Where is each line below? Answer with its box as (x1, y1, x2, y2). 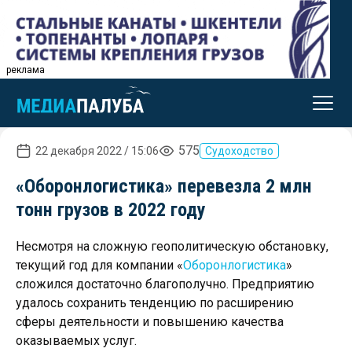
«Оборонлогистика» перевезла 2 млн (16, 175, 312, 197)
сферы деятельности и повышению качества (16, 314, 284, 329)
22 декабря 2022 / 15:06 (35, 145, 159, 157)
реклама (6, 64, 45, 75)
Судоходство (205, 145, 273, 157)
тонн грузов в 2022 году (16, 199, 206, 221)
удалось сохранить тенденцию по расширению (16, 295, 294, 310)
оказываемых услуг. (16, 333, 137, 348)
